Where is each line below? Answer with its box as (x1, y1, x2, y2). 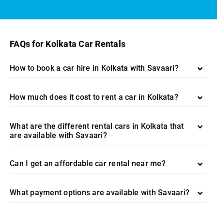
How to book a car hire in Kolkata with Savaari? (10, 63, 179, 73)
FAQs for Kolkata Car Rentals (10, 39, 125, 49)
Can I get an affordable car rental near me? (10, 159, 166, 168)
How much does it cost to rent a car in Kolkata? (10, 93, 178, 102)
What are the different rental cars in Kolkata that (10, 122, 184, 131)
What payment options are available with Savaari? (10, 188, 189, 197)
